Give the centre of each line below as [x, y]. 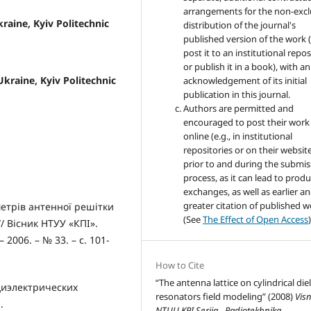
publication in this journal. [237, 95]
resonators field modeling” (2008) [226, 297]
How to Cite [180, 266]
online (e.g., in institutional [238, 136]
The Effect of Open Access [256, 220]
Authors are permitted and [239, 109]
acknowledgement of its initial [245, 81]
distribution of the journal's [240, 25]
